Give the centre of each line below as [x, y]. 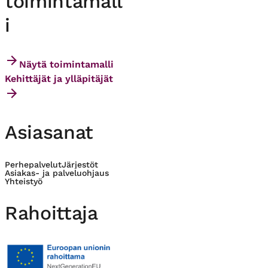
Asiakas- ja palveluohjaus [57, 173]
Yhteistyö [24, 181]
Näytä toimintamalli [66, 64]
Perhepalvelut [33, 164]
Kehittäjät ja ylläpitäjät [59, 78]
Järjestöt [80, 164]
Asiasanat [49, 133]
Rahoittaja [51, 213]
